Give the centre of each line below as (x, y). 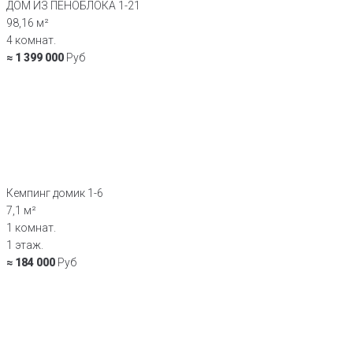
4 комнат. (31, 40)
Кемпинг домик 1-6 (55, 193)
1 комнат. (31, 227)
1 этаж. (25, 245)
